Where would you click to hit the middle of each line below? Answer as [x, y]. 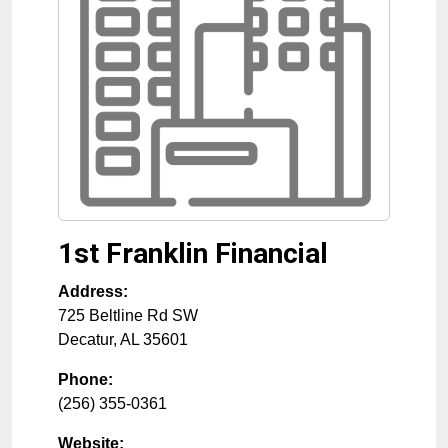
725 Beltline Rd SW [128, 315]
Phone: [85, 379]
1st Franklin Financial [193, 253]
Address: [93, 291]
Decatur [85, 339]
